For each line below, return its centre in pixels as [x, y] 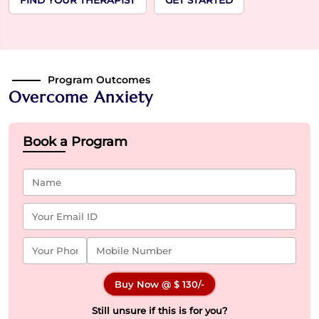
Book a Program [75, 142]
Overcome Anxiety [81, 97]
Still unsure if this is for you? [159, 310]
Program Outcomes [99, 80]
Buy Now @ [144, 284]
